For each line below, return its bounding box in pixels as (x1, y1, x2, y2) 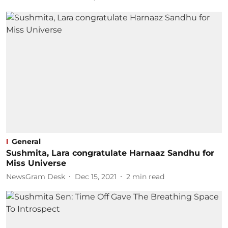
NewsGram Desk (6, 172, 65, 181)
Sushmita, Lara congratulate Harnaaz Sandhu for (6, 148, 214, 158)
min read (132, 172, 164, 181)
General (12, 137, 41, 146)
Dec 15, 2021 (75, 172, 117, 181)
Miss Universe (6, 158, 66, 168)
